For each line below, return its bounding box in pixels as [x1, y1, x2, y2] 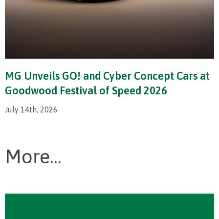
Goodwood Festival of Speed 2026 [5, 84, 167, 97]
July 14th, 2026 [5, 105, 58, 114]
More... [5, 145, 62, 167]
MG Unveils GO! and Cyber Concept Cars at [5, 69, 210, 82]
